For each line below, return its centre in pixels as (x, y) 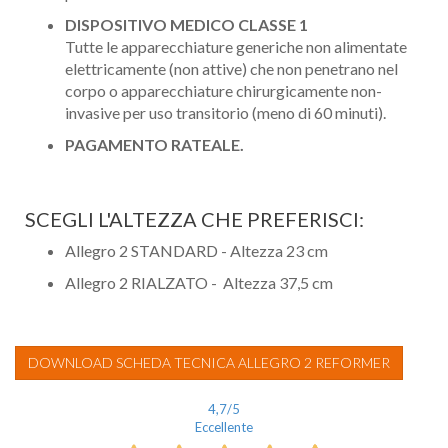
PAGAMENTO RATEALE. (154, 145)
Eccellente (224, 427)
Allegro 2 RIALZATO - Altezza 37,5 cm (199, 283)
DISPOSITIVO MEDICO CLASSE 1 (186, 25)
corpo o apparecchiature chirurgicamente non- (223, 91)
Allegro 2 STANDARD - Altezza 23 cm (196, 251)
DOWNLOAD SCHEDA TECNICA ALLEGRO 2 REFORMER (209, 363)
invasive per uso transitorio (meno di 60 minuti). (225, 113)
